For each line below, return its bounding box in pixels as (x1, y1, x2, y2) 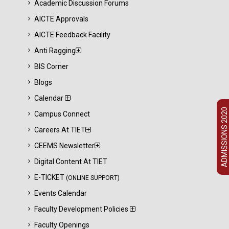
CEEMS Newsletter (34, 142, 95, 150)
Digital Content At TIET (34, 157, 107, 166)
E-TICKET (34, 173, 66, 181)
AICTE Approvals (34, 15, 88, 23)
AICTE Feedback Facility (34, 31, 110, 39)
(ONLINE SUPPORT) (66, 174, 120, 181)
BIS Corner (34, 62, 68, 71)
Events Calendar (34, 189, 87, 197)
